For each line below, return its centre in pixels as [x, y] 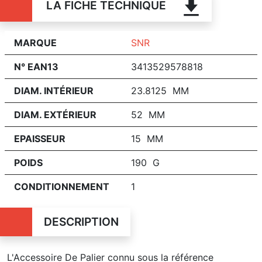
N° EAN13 [36, 66]
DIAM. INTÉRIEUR [54, 90]
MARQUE [35, 42]
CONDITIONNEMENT [62, 186]
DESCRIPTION [81, 221]
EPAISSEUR [40, 138]
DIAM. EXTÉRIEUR [55, 114]
